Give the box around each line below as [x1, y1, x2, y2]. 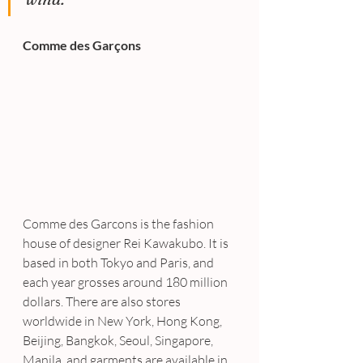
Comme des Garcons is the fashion [23, 216, 216, 233]
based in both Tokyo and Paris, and [23, 254, 216, 271]
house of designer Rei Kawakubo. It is [23, 235, 231, 252]
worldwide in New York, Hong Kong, [23, 313, 224, 330]
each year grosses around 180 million [23, 274, 230, 291]
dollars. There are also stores [23, 293, 183, 310]
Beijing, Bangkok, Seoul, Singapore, [23, 332, 216, 349]
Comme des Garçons [23, 37, 141, 53]
